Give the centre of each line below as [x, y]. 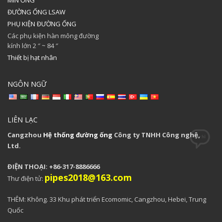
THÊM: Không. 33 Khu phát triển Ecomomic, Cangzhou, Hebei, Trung [107, 199]
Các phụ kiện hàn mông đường [53, 35]
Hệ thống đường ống [78, 135]
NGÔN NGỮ [27, 84]
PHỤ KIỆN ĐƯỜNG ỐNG [42, 24]
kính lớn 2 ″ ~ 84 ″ [33, 45]
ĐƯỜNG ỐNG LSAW [36, 12]
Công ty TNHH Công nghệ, [156, 135]
